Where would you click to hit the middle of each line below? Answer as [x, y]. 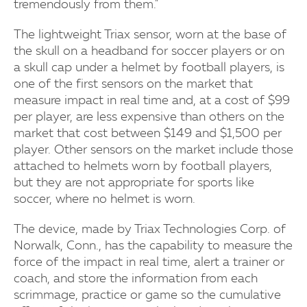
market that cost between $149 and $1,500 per [148, 133]
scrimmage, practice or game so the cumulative [147, 295]
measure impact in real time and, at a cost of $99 [152, 100]
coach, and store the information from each [136, 279]
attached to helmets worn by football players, [143, 166]
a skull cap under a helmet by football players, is [149, 67]
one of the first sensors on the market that [133, 84]
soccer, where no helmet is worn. [105, 199]
